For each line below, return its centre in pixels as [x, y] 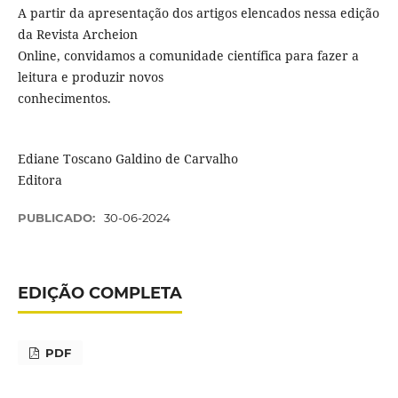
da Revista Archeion [77, 35]
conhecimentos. [64, 99]
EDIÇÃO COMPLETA [99, 294]
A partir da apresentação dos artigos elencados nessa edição [198, 13]
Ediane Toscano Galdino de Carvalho [127, 159]
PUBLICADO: [58, 218]
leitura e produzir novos [90, 77]
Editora [40, 180]
